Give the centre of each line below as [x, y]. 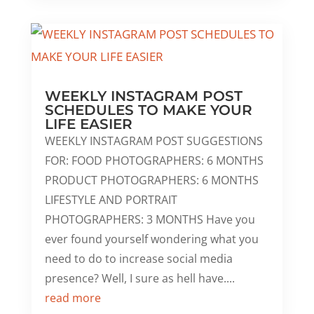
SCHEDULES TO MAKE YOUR [148, 110]
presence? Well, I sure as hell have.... [139, 279]
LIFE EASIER [88, 124]
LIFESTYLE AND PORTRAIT [111, 200]
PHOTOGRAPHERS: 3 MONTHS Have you [150, 220]
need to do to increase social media [138, 259]
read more [73, 298]
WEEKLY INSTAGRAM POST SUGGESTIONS [153, 141]
